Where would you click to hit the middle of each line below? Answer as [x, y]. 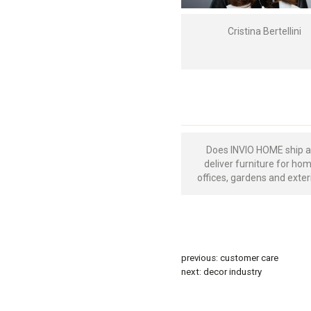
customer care [249, 258]
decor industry [232, 271]
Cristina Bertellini [264, 31]
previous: [200, 258]
